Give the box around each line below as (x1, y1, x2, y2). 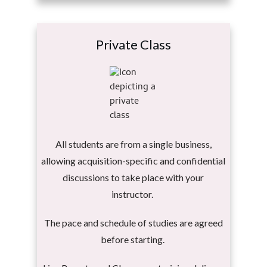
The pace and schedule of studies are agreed (44, 217, 223, 228)
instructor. (111, 188, 156, 200)
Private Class (95, 36, 171, 52)
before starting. (100, 234, 166, 245)
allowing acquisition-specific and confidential (41, 155, 226, 166)
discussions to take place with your (63, 172, 204, 183)
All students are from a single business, (55, 138, 212, 150)
